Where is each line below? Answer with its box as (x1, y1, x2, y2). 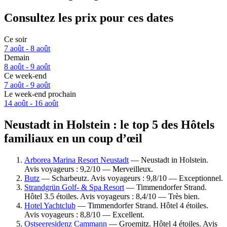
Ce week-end (4, 71, 47, 81)
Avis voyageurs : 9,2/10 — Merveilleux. (24, 164, 153, 173)
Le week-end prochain (4, 90, 76, 99)
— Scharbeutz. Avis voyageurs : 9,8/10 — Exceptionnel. (40, 173, 223, 182)
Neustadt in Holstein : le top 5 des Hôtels (4, 118, 214, 131)
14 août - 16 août (4, 99, 58, 108)
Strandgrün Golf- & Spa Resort (24, 182, 124, 192)
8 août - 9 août (4, 62, 50, 71)
